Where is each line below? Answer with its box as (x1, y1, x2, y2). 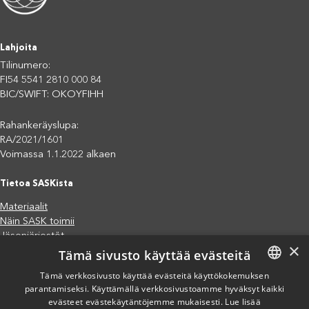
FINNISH (257, 283, 286, 293)
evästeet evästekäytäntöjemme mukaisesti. (48, 296, 223, 308)
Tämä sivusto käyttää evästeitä (59, 247, 250, 263)
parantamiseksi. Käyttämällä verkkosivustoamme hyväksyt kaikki (24, 283, 285, 295)
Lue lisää (225, 296, 261, 308)
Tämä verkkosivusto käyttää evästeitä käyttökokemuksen (40, 270, 269, 281)
